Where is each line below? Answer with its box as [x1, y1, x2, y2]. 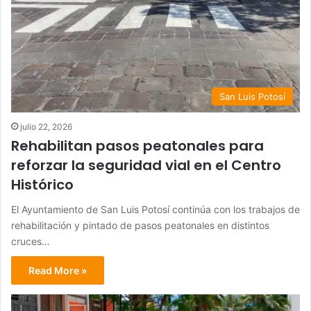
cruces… [11, 235, 50, 247]
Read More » [28, 264, 87, 276]
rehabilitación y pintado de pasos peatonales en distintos [11, 219, 269, 231]
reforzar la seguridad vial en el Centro [11, 155, 281, 175]
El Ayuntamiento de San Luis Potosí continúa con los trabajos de [11, 203, 300, 215]
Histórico [11, 174, 74, 194]
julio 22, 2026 [20, 121, 72, 132]
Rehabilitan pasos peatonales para [11, 135, 264, 155]
